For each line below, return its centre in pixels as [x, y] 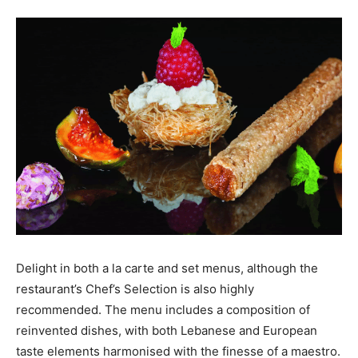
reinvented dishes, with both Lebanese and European [167, 330]
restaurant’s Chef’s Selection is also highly [135, 288]
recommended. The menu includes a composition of [163, 309]
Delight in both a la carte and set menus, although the [167, 268]
